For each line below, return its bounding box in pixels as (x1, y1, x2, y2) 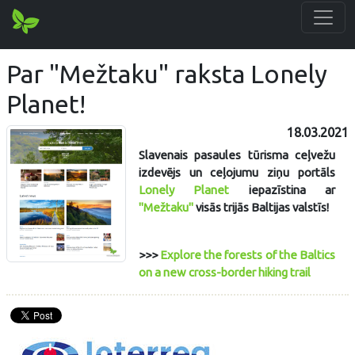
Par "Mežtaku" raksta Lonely (6, 59, 327, 88)
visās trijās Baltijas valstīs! (193, 200, 330, 214)
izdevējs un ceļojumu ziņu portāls (139, 166, 335, 179)
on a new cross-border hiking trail (139, 265, 311, 279)
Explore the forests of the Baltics (160, 248, 335, 261)
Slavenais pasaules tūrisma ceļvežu (139, 148, 335, 162)
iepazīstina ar (229, 183, 335, 197)
